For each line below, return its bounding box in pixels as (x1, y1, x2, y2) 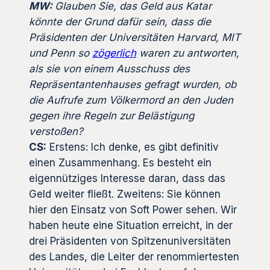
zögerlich (92, 46, 136, 59)
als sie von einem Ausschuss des (29, 62, 190, 75)
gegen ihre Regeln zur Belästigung (29, 109, 194, 122)
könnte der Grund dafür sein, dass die (29, 15, 211, 28)
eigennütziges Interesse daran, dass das (29, 172, 225, 184)
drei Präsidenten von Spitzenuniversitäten (29, 234, 231, 247)
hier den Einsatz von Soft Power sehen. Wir (29, 203, 237, 216)
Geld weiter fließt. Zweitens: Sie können (29, 187, 221, 200)
